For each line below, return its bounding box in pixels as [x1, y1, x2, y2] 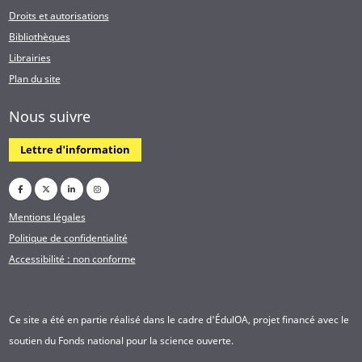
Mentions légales [8, 210, 86, 224]
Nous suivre [8, 106, 90, 126]
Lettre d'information [19, 142, 130, 158]
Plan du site [8, 71, 61, 85]
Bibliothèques [8, 29, 70, 43]
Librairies [8, 50, 51, 64]
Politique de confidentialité [8, 231, 128, 245]
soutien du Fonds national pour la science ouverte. [8, 334, 234, 347]
